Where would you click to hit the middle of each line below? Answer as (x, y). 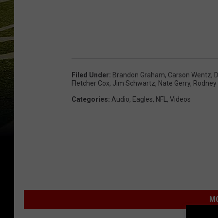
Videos (180, 100)
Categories (90, 100)
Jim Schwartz (134, 83)
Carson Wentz (190, 75)
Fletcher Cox (91, 83)
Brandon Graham (139, 75)
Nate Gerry (174, 83)
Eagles (143, 100)
